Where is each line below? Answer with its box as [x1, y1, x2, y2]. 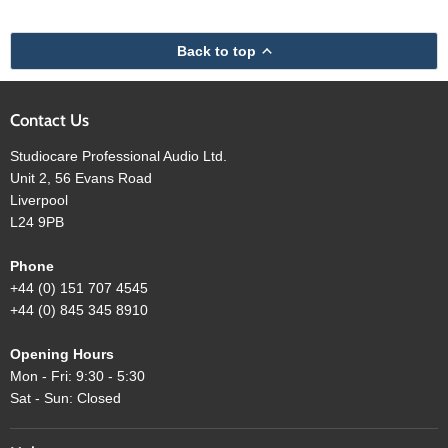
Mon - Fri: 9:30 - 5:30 [10, 368, 145, 385]
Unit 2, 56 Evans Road [10, 170, 152, 187]
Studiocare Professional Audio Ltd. [10, 148, 227, 165]
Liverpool [10, 192, 68, 209]
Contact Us [10, 110, 89, 131]
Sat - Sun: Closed [10, 390, 121, 407]
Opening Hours [10, 346, 114, 363]
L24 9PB [10, 214, 64, 231]
